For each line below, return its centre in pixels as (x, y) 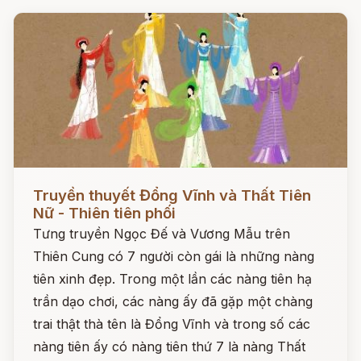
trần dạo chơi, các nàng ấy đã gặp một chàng (173, 301)
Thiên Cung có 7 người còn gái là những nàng (174, 256)
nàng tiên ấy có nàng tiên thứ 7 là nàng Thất (169, 346)
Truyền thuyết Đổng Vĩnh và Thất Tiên (172, 195)
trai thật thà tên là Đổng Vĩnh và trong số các (172, 324)
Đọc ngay (43, 183)
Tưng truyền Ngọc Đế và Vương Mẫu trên (162, 234)
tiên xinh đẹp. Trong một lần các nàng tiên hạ (172, 279)
